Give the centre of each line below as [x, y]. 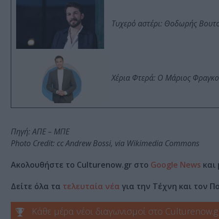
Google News [176, 165]
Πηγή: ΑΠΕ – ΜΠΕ [40, 132]
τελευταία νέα [91, 186]
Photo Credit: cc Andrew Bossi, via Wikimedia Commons [105, 143]
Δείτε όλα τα [37, 186]
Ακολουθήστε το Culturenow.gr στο [81, 165]
